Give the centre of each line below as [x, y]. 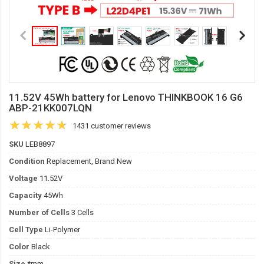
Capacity [25, 195]
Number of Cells [39, 212]
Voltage [23, 178]
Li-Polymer [62, 230]
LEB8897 [39, 144]
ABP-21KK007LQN [50, 108]
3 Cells [82, 212]
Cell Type [26, 230]
